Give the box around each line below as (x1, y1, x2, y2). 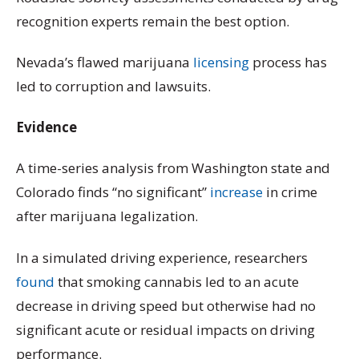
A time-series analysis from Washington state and (16, 159, 330, 178)
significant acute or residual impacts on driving (16, 320, 315, 339)
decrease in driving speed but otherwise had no (16, 296, 316, 315)
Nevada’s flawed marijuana (16, 52, 193, 71)
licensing (193, 52, 249, 71)
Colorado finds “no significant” (16, 183, 210, 202)
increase (210, 183, 263, 202)
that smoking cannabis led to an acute (54, 272, 299, 291)
